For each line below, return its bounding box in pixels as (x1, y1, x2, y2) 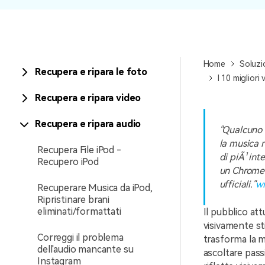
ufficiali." (219, 179, 256, 190)
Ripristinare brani (37, 194, 110, 205)
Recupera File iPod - (37, 144, 121, 156)
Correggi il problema (37, 232, 124, 243)
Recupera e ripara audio (35, 118, 141, 130)
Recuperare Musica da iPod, (37, 182, 153, 193)
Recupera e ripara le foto (35, 66, 147, 77)
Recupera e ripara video (35, 92, 141, 104)
